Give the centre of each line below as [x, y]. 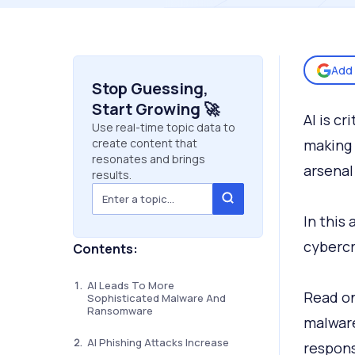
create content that [144, 143]
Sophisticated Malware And [156, 298]
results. [111, 175]
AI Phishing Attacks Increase [158, 342]
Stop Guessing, [150, 88]
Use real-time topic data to [163, 127]
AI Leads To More [130, 285]
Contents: [105, 249]
